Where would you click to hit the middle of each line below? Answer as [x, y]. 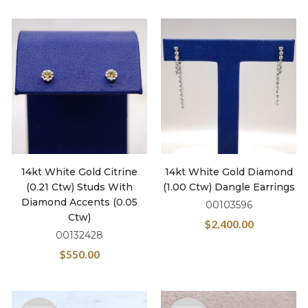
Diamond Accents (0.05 [79, 202]
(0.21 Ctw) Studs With [79, 187]
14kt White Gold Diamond [229, 172]
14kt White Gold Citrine [79, 172]
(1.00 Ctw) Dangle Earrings [229, 187]
